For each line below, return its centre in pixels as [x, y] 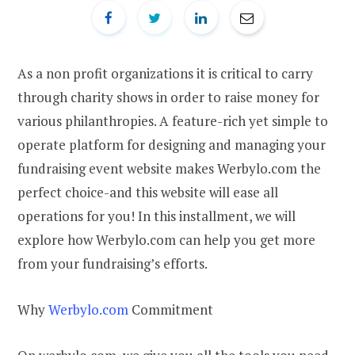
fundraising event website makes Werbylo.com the [169, 168]
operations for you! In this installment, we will [157, 216]
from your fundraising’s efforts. [113, 263]
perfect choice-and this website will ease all [148, 192]
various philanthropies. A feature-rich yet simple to [173, 120]
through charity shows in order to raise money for [168, 97]
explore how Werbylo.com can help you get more [166, 239]
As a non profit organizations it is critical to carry [165, 73]
